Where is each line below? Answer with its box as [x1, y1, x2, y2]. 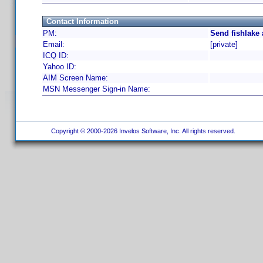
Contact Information [46, 17, 119, 26]
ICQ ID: [43, 51, 69, 60]
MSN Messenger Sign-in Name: [43, 85, 150, 93]
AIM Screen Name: [43, 73, 108, 82]
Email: [43, 40, 65, 49]
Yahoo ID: [43, 62, 76, 71]
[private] [210, 40, 238, 49]
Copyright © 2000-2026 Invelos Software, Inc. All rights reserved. [47, 127, 237, 134]
